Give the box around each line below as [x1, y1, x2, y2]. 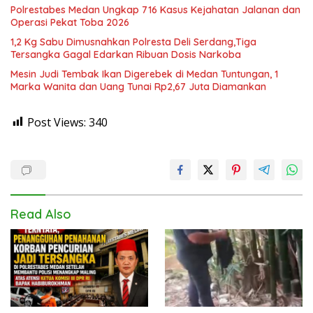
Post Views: [27, 114, 86, 130]
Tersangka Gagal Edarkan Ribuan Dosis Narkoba [10, 48, 241, 61]
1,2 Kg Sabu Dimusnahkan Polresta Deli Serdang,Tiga [10, 35, 256, 48]
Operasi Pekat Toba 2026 [10, 15, 129, 29]
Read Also [10, 205, 71, 222]
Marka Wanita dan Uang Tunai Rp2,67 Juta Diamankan [10, 80, 266, 93]
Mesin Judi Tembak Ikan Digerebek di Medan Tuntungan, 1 [10, 67, 278, 80]
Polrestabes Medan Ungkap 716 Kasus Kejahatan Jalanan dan [10, 3, 300, 16]
